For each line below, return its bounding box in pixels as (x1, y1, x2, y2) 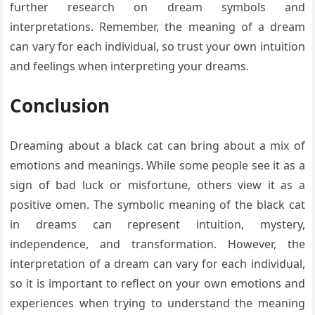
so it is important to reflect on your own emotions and (10, 276, 305, 292)
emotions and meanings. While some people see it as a (10, 157, 305, 174)
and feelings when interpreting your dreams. (10, 58, 250, 75)
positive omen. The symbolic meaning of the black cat (10, 197, 305, 213)
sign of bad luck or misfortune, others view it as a (10, 177, 305, 193)
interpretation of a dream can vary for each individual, (10, 256, 305, 272)
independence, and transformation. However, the (10, 236, 305, 252)
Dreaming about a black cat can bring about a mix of (10, 138, 305, 154)
